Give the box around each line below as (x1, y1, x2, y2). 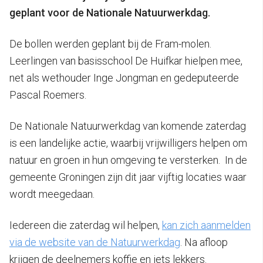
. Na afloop (180, 235, 228, 248)
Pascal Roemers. (9, 88, 86, 101)
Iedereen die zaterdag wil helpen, (9, 218, 162, 231)
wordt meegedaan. (9, 187, 95, 200)
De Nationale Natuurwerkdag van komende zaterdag (9, 119, 246, 132)
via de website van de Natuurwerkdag (9, 235, 180, 248)
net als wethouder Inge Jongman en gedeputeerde (9, 71, 239, 84)
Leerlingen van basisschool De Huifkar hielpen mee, (9, 54, 242, 67)
